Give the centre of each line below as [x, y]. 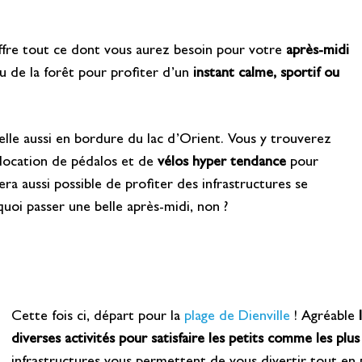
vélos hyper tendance [221, 164]
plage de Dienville [240, 317]
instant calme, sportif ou [266, 75]
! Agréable [327, 317]
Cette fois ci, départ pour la [98, 317]
